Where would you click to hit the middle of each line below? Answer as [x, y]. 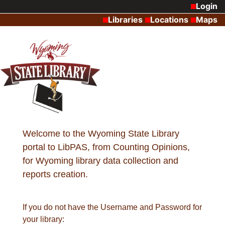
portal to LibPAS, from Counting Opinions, [106, 147]
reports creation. [55, 175]
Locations [169, 19]
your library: [43, 219]
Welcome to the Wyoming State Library [101, 134]
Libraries [125, 19]
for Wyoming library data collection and [100, 161]
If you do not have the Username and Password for [112, 207]
